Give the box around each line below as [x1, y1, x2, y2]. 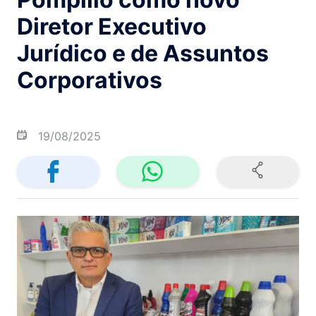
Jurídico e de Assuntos [17, 39, 269, 67]
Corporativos [17, 66, 162, 94]
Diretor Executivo [17, 12, 207, 40]
